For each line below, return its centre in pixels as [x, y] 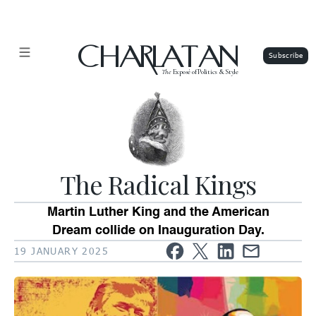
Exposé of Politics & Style [205, 71]
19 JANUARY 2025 [62, 251]
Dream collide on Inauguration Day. [158, 230]
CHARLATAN [158, 59]
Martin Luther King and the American [158, 212]
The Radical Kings [158, 184]
